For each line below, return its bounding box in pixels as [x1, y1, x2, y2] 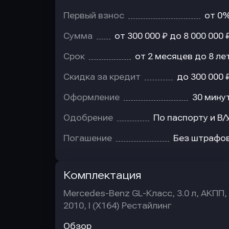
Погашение [63, 133, 112, 143]
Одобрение [63, 113, 113, 123]
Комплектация [63, 169, 141, 181]
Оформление [63, 93, 120, 102]
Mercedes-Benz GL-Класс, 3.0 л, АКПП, [63, 189, 227, 198]
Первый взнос [63, 11, 124, 20]
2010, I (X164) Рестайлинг [63, 201, 172, 211]
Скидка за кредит [63, 72, 141, 82]
